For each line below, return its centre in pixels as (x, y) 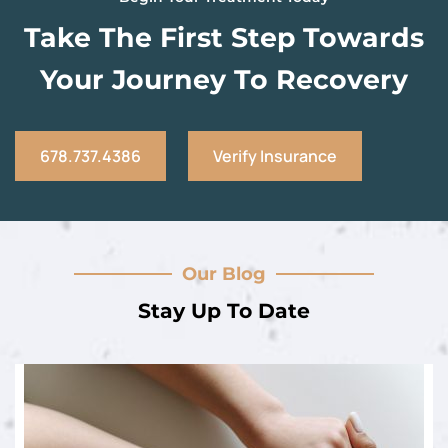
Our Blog (224, 273)
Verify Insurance (275, 155)
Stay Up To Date (224, 310)
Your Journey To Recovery (224, 79)
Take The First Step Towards (224, 37)
